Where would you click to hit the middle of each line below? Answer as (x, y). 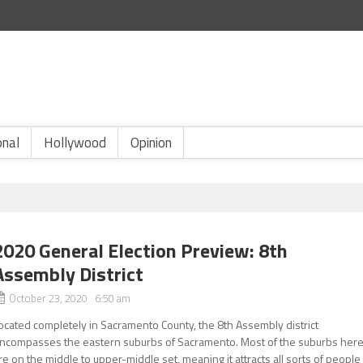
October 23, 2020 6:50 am (70, 298)
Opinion (151, 143)
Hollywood (75, 143)
